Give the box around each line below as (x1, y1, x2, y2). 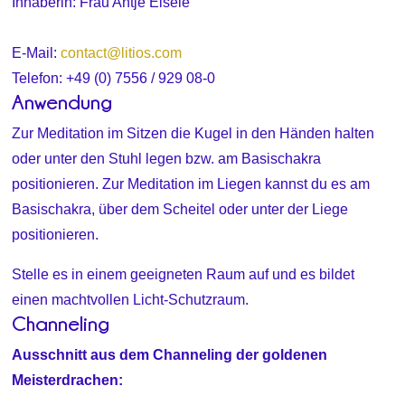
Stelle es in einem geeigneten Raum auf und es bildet (12, 266, 355, 282)
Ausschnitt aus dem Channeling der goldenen (12, 346, 328, 363)
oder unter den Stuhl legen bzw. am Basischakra (12, 150, 322, 166)
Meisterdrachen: (12, 372, 124, 388)
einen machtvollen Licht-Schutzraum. (12, 291, 250, 307)
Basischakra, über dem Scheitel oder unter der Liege (12, 201, 349, 217)
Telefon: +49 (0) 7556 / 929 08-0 (12, 70, 216, 86)
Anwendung (12, 89, 113, 113)
